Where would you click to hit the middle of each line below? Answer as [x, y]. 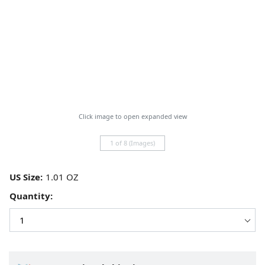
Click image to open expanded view [132, 116]
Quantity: [31, 195]
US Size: [26, 177]
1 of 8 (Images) [132, 143]
